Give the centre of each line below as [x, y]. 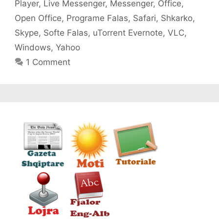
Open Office [38, 18]
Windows [33, 47]
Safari [144, 18]
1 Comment [48, 62]
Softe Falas [66, 33]
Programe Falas [97, 18]
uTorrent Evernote [128, 33]
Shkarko [177, 18]
